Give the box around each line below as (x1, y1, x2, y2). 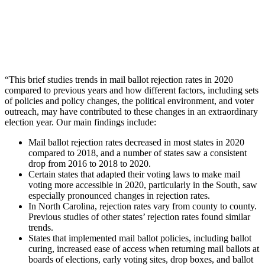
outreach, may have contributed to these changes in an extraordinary (5, 106, 258, 117)
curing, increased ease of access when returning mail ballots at (28, 244, 259, 254)
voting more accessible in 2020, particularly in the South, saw (28, 180, 257, 190)
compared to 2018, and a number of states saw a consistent (28, 148, 247, 159)
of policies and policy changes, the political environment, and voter (5, 96, 254, 106)
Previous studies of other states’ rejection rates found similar (28, 212, 250, 222)
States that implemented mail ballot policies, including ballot (28, 233, 251, 244)
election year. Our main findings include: (5, 117, 156, 128)
